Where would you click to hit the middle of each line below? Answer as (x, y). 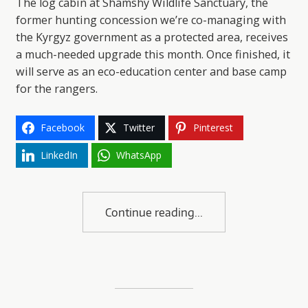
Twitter (139, 128)
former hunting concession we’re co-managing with (151, 20)
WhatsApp (139, 155)
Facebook (62, 128)
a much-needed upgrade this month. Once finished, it (153, 55)
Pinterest (213, 128)
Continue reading (150, 212)
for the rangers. (56, 89)
